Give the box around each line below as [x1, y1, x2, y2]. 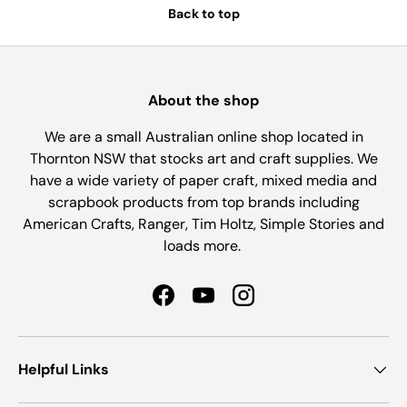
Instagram [242, 294, 310, 314]
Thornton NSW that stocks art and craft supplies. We [29, 149, 378, 169]
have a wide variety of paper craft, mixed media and [30, 171, 377, 191]
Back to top [167, 5, 240, 23]
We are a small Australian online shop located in [44, 127, 363, 147]
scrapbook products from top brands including [47, 193, 360, 213]
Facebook [162, 294, 227, 314]
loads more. [163, 236, 244, 256]
